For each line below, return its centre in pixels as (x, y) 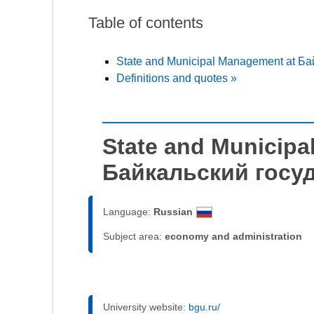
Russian (173, 211)
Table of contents (146, 22)
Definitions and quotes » (177, 78)
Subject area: (134, 236)
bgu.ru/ (204, 307)
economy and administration (233, 236)
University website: (146, 307)
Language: (128, 211)
